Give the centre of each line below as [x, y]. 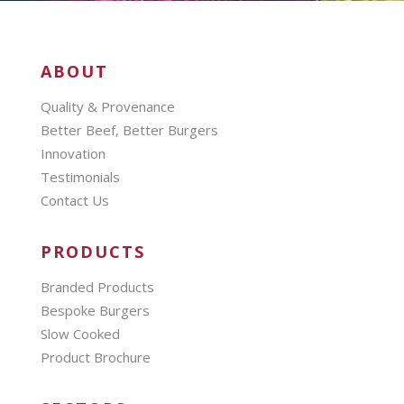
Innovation [73, 153]
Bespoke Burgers [95, 310]
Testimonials [80, 176]
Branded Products [97, 286]
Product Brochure [95, 357]
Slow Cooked [80, 333]
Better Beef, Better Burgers [129, 129]
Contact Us [74, 200]
